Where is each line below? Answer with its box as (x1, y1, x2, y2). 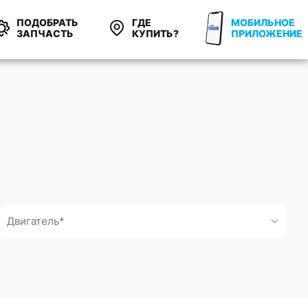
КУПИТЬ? (132, 27, 179, 39)
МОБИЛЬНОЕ (231, 16, 295, 28)
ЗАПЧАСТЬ (16, 27, 74, 39)
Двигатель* (7, 214, 65, 228)
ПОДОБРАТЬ (16, 16, 78, 28)
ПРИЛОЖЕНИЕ (231, 27, 302, 39)
